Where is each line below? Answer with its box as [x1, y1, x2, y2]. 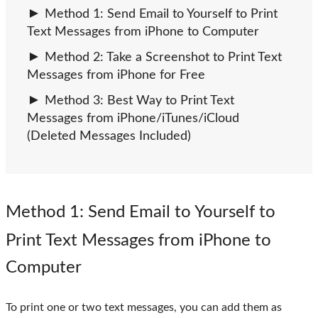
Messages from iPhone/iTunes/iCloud [27, 112, 239, 126]
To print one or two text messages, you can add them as [6, 302, 282, 314]
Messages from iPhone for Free [27, 69, 205, 82]
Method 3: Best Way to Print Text [45, 94, 234, 108]
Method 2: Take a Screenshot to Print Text [45, 51, 282, 65]
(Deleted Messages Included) [27, 130, 191, 143]
